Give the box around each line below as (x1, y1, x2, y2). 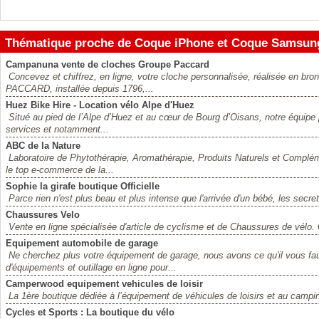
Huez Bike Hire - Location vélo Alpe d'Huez (6, 100, 194, 110)
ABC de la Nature (6, 140, 80, 151)
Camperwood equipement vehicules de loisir (6, 278, 203, 289)
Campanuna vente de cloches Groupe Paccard (6, 59, 209, 70)
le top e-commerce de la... (6, 164, 114, 175)
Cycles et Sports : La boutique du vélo (6, 307, 174, 318)
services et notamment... (6, 124, 109, 135)
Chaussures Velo (6, 209, 80, 220)
